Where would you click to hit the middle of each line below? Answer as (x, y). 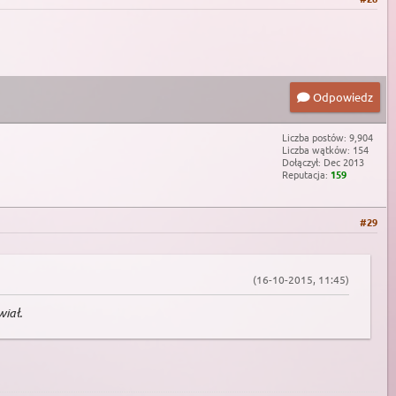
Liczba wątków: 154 (325, 150)
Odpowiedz (342, 97)
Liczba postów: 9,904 (327, 137)
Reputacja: (306, 175)
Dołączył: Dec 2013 (323, 162)
